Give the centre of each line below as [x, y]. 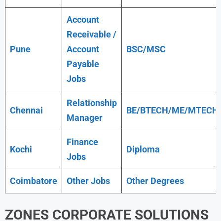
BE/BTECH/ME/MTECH [172, 110]
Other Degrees [155, 181]
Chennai [26, 110]
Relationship [92, 103]
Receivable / [92, 34]
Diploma [143, 149]
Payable [83, 64]
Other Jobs [88, 181]
